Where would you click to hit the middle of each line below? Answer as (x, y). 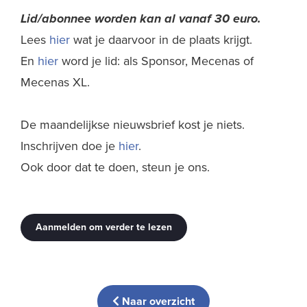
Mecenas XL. (55, 82)
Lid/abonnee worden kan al (100, 18)
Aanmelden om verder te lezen (104, 227)
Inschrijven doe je (70, 146)
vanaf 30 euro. (220, 18)
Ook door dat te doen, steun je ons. (115, 167)
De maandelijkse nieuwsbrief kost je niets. (133, 124)
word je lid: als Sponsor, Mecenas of (156, 61)
